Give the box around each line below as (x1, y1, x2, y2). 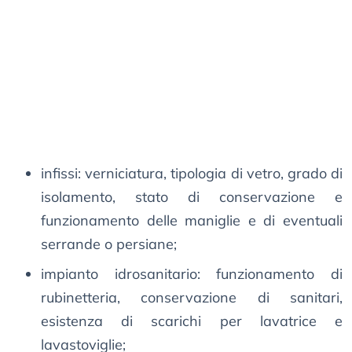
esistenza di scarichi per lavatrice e (41, 312, 343, 331)
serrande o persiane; (41, 235, 177, 254)
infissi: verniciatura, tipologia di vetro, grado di (41, 164, 343, 183)
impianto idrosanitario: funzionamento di (41, 265, 343, 284)
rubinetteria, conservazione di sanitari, (41, 288, 343, 307)
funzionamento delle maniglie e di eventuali (41, 211, 343, 230)
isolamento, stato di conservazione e (41, 188, 343, 207)
